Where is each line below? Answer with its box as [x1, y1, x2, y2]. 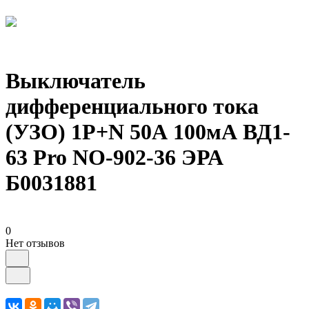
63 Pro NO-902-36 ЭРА [6, 145, 223, 170]
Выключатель [6, 68, 146, 94]
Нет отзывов [6, 237, 65, 249]
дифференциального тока [6, 94, 259, 119]
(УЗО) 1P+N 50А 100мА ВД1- [6, 119, 290, 145]
